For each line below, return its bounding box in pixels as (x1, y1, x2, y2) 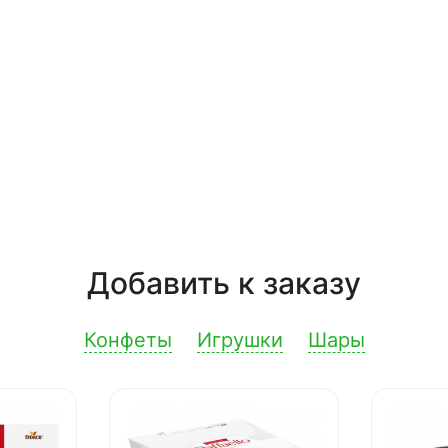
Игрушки (196, 328, 283, 352)
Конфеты (83, 328, 172, 352)
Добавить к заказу (87, 265, 361, 301)
